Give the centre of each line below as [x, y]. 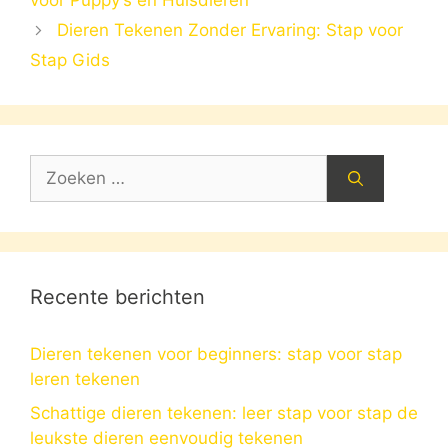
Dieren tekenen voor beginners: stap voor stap [216, 354]
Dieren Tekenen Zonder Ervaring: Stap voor [230, 30]
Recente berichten [117, 297]
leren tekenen [85, 379]
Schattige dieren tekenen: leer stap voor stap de [224, 412]
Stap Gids [70, 60]
